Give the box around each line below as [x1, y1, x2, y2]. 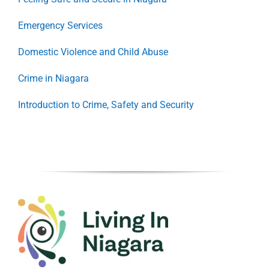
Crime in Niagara [18, 73, 89, 85]
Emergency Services [18, 20, 103, 32]
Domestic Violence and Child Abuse [18, 46, 168, 58]
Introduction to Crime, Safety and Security [18, 99, 194, 111]
